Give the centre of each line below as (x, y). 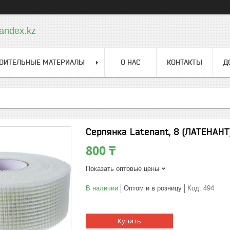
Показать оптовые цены (122, 169)
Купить (129, 221)
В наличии (102, 188)
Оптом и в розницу (153, 188)
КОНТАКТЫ (185, 62)
